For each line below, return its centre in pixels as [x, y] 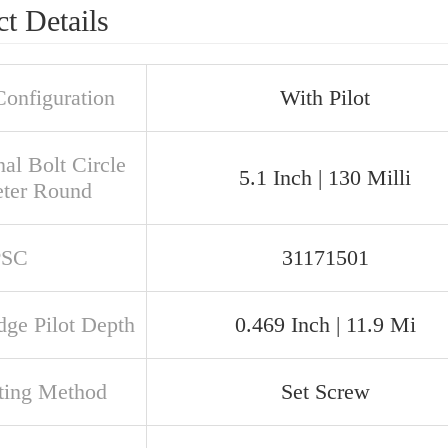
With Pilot [325, 97]
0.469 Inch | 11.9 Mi [325, 324]
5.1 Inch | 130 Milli [325, 177]
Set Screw [325, 391]
